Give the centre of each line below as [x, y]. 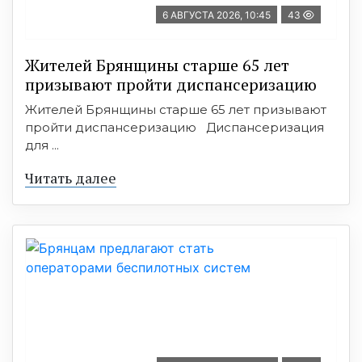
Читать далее [71, 177]
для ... [42, 145]
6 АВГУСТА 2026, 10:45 [217, 15]
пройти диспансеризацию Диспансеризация [175, 127]
